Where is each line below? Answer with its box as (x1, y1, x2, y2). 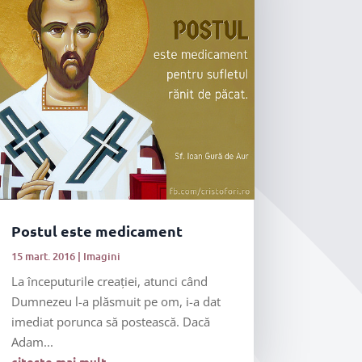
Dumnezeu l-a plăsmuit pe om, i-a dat (11, 293, 221, 309)
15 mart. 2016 (11, 248, 75, 263)
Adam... (11, 333, 53, 350)
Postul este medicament (11, 221, 183, 240)
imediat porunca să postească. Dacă (11, 313, 210, 330)
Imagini (82, 248, 120, 263)
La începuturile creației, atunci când (11, 272, 208, 289)
